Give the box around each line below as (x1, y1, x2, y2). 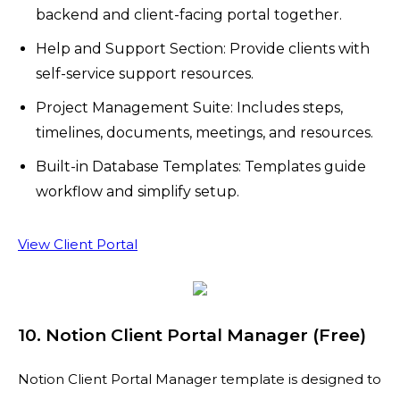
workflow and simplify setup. (36, 183, 239, 200)
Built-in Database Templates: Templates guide (36, 158, 366, 175)
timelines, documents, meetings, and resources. (36, 124, 373, 141)
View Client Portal (18, 236, 137, 253)
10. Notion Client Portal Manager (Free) (18, 324, 366, 346)
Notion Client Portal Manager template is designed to (18, 371, 381, 387)
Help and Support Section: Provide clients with (36, 40, 370, 57)
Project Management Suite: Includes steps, (36, 99, 343, 116)
